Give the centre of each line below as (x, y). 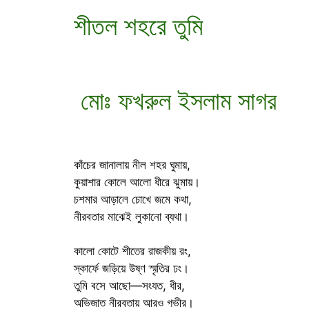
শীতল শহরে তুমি (138, 26)
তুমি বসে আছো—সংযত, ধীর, (129, 286)
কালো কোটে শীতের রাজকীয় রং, (132, 251)
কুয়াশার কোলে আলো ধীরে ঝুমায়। (137, 182)
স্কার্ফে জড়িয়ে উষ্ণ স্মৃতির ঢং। (131, 269)
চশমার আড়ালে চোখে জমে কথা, (133, 199)
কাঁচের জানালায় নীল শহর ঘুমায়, (132, 165)
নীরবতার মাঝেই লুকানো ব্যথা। (131, 216)
